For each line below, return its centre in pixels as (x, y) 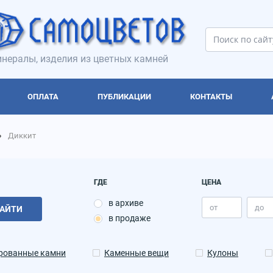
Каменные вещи (136, 253)
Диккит (22, 136)
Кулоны (223, 253)
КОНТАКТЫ (211, 97)
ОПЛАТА (43, 97)
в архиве (126, 203)
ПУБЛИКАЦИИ (124, 97)
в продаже (129, 218)
